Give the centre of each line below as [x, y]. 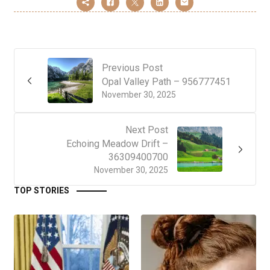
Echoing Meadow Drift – [117, 144]
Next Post [147, 130]
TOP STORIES [42, 191]
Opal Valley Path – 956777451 [166, 82]
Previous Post [132, 68]
